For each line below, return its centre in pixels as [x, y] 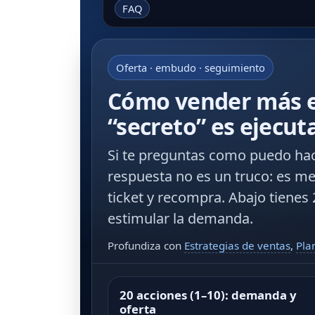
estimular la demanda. [180, 219]
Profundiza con [146, 246]
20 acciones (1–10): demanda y [208, 295]
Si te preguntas [158, 155]
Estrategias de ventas [237, 246]
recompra [189, 198]
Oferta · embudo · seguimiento [191, 68]
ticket [126, 198]
